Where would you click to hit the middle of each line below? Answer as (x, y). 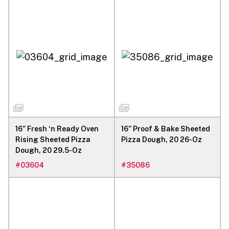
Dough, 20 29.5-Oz (49, 150)
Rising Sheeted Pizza (53, 139)
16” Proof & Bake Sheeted (166, 129)
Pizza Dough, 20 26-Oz (162, 139)
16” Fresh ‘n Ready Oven (57, 129)
